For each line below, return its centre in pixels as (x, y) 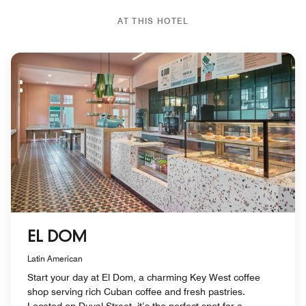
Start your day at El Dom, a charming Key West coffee (144, 278)
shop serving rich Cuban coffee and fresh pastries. (136, 292)
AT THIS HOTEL (153, 20)
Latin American (55, 259)
